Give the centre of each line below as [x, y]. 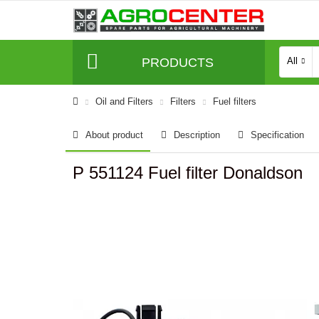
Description [197, 135]
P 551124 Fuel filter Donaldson [188, 173]
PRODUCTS [177, 62]
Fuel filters [235, 101]
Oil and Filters [124, 101]
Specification [277, 135]
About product [114, 135]
